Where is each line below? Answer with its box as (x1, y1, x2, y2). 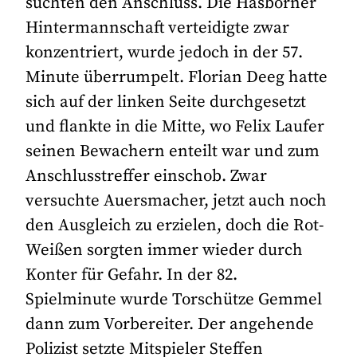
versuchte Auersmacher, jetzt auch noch (25, 190, 328, 211)
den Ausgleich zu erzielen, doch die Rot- (25, 214, 324, 236)
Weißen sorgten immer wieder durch (25, 239, 304, 261)
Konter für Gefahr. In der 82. (25, 264, 238, 285)
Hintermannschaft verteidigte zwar (25, 17, 290, 38)
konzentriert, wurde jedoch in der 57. (25, 41, 304, 63)
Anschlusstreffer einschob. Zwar (25, 165, 268, 186)
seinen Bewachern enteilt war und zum (25, 140, 320, 162)
